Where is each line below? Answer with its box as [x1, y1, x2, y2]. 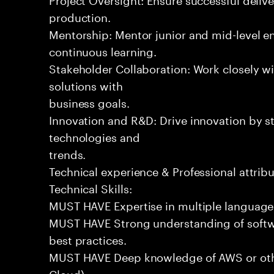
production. [49, 7, 111, 24]
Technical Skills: [49, 179, 132, 196]
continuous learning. [49, 42, 157, 59]
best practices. [49, 230, 127, 247]
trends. [49, 144, 86, 161]
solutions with [49, 76, 123, 93]
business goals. [49, 93, 130, 110]
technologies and [49, 127, 140, 144]
